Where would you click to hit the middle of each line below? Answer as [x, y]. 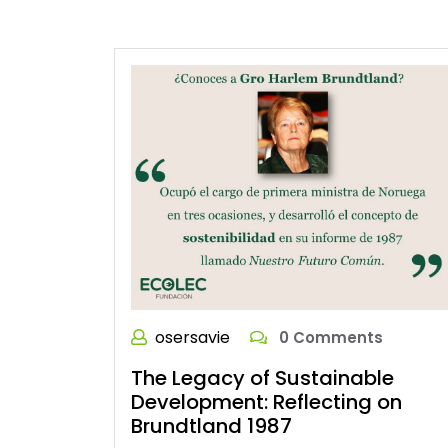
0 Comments [329, 338]
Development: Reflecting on [266, 402]
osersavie [192, 338]
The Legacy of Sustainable [262, 378]
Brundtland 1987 [211, 426]
